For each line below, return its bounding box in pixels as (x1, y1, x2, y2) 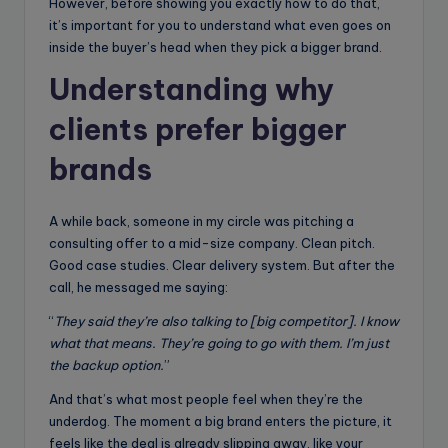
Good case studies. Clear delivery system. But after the (49, 256, 395, 273)
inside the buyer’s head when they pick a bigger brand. (49, 38, 382, 55)
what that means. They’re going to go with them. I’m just (49, 334, 389, 351)
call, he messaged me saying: (49, 278, 228, 295)
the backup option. (49, 356, 164, 373)
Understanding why (49, 70, 334, 108)
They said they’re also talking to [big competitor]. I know (54, 312, 399, 329)
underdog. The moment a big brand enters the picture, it (49, 412, 392, 429)
